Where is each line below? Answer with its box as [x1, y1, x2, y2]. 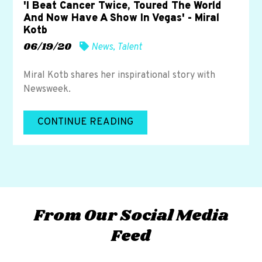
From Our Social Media [33, 204, 229, 227]
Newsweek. [23, 83, 71, 95]
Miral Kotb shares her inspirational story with [23, 69, 216, 81]
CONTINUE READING [37, 115, 134, 129]
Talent [117, 41, 143, 53]
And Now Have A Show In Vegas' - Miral [23, 11, 220, 25]
